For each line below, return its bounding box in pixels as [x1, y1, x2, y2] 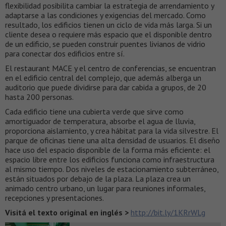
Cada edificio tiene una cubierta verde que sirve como [5, 106, 184, 117]
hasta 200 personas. [5, 91, 74, 102]
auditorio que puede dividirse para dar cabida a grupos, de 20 [5, 82, 206, 92]
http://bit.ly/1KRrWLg [131, 207, 205, 217]
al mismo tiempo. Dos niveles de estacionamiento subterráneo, [5, 163, 218, 174]
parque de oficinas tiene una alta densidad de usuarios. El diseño [5, 135, 220, 145]
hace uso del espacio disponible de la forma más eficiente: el [5, 144, 210, 155]
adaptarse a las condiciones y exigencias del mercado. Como [5, 10, 206, 20]
